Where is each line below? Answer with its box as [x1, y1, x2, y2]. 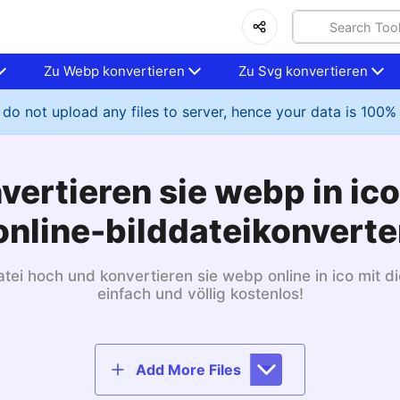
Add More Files [136, 361, 241, 379]
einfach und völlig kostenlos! [96, 285, 304, 303]
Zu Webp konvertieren [44, 62, 186, 79]
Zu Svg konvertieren [238, 62, 369, 79]
